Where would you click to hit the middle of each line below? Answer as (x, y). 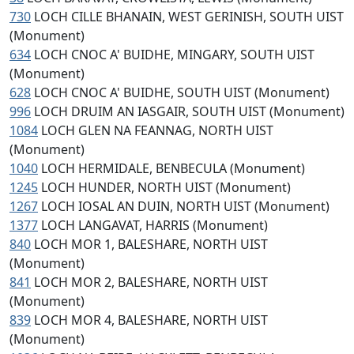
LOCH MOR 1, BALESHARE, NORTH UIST (151, 244)
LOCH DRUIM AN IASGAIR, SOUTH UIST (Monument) (189, 111)
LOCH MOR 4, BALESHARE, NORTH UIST (151, 320)
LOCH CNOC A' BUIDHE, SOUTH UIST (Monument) (182, 92)
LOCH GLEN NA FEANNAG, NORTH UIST (157, 130)
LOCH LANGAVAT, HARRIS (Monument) (154, 225)
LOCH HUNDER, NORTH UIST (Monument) (166, 187)
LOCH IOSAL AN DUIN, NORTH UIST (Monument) (185, 206)
